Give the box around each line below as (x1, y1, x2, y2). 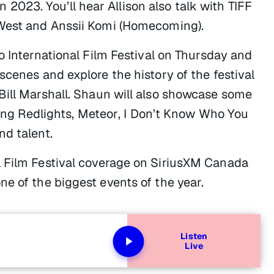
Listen (180, 230, 207, 242)
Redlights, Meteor (18, 105, 119, 122)
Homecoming (122, 17, 198, 34)
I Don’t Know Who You (124, 105, 249, 122)
